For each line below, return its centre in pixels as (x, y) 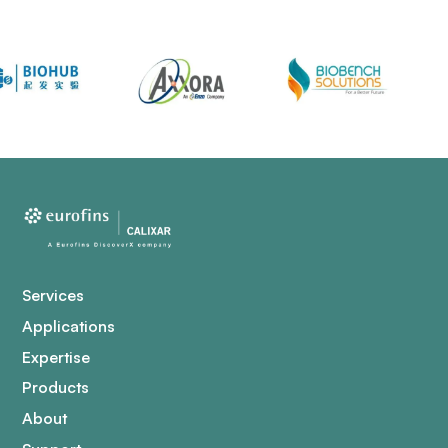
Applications (69, 325)
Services (53, 294)
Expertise (56, 356)
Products (56, 387)
